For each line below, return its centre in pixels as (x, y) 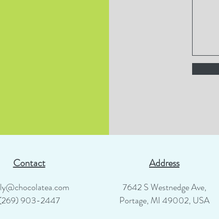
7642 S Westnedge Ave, (164, 187)
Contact (29, 163)
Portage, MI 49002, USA (164, 200)
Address (164, 163)
